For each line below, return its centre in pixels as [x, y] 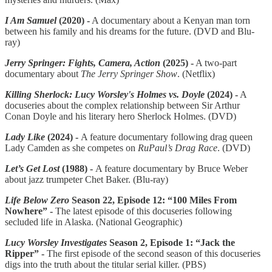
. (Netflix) [196, 74]
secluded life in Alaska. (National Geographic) [93, 222]
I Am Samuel [31, 21]
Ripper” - [25, 254]
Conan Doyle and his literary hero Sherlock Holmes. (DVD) [121, 117]
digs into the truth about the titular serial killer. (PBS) [105, 265]
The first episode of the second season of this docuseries [152, 254]
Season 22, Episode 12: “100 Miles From [153, 200]
